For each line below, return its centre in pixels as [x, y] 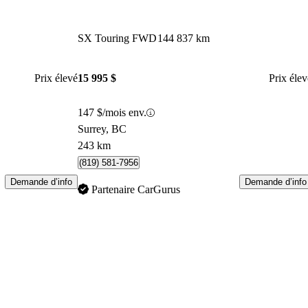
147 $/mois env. [112, 113]
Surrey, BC [102, 129]
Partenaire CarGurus [136, 190]
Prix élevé [56, 78]
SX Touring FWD [118, 38]
